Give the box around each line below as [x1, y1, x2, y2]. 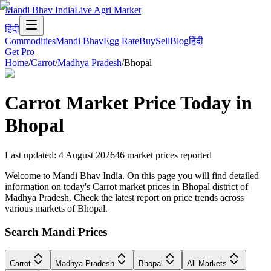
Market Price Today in [61, 92, 252, 114]
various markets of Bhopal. [5, 203, 108, 214]
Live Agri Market [74, 5, 141, 15]
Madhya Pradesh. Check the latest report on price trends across [5, 192, 244, 203]
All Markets [187, 259, 227, 269]
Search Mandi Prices [5, 225, 107, 238]
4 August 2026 [59, 149, 115, 160]
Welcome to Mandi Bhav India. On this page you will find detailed [5, 170, 259, 181]
